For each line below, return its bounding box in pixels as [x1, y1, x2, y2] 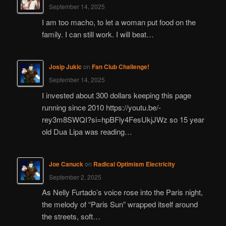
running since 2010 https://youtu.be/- [41, 101, 161, 112]
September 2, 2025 [48, 173, 101, 181]
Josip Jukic [48, 62, 82, 72]
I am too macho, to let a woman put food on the [41, 16, 196, 27]
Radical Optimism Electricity [93, 159, 175, 168]
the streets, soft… [41, 211, 100, 222]
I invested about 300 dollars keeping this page [41, 89, 191, 100]
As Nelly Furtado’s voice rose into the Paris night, [41, 187, 203, 198]
